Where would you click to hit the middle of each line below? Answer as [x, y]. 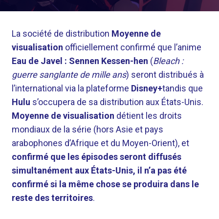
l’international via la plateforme [71, 88]
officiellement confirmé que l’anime [132, 47]
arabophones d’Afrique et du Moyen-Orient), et [100, 143]
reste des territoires [52, 198]
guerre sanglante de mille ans [69, 75]
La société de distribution [62, 33]
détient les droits [148, 116]
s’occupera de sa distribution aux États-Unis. [117, 102]
